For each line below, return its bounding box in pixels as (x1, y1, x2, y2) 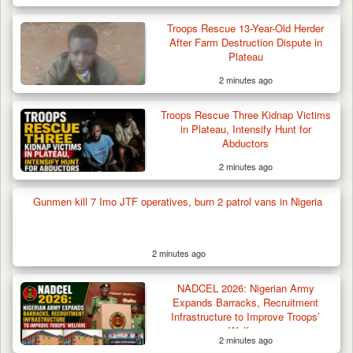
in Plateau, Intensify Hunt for (180, 121, 311, 137)
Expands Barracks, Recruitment (173, 295, 319, 310)
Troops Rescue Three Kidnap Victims (160, 107, 331, 123)
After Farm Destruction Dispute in (169, 35, 322, 50)
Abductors (222, 136, 269, 151)
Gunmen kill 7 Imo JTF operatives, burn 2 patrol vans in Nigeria (32, 194, 325, 210)
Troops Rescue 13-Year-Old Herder (167, 20, 325, 36)
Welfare (228, 323, 263, 339)
